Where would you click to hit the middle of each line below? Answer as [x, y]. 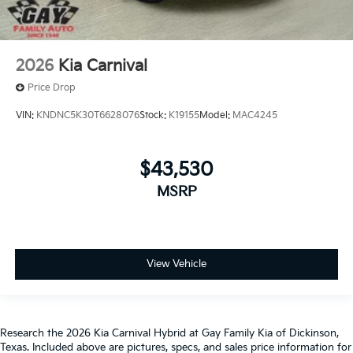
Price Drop [52, 87]
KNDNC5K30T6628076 [88, 116]
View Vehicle [176, 264]
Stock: [154, 116]
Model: [216, 116]
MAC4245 [255, 116]
